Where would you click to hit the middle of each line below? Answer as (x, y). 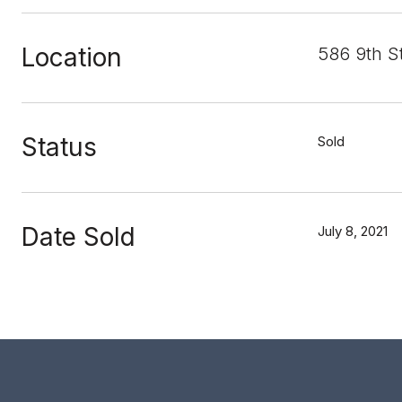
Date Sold (79, 237)
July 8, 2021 (353, 231)
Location (72, 57)
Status (59, 147)
